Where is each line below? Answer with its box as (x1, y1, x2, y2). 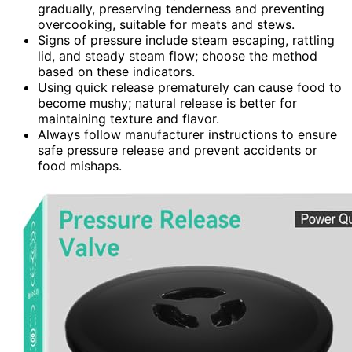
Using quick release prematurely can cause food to (38, 79, 342, 95)
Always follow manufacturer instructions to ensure (38, 126, 337, 142)
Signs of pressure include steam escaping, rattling (38, 31, 335, 48)
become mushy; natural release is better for (38, 94, 297, 111)
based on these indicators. (38, 63, 195, 79)
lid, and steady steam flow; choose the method (38, 47, 317, 64)
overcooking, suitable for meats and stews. (38, 16, 295, 32)
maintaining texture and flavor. (38, 110, 219, 126)
